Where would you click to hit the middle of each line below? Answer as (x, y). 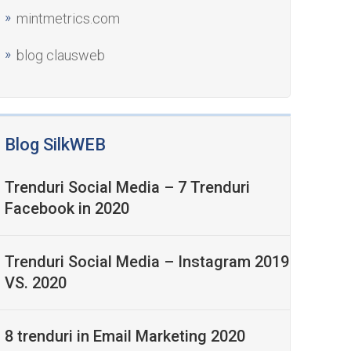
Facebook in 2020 (67, 208)
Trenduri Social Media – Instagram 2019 (147, 262)
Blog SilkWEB (56, 145)
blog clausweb (61, 55)
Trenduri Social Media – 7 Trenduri (128, 187)
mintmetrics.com (69, 18)
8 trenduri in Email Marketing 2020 (125, 336)
